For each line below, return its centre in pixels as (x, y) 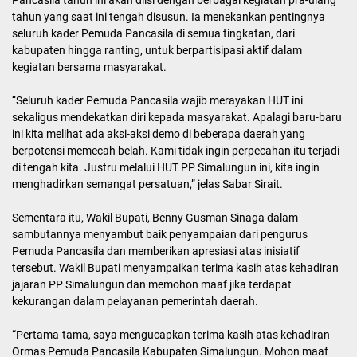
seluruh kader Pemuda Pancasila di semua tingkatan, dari (153, 33)
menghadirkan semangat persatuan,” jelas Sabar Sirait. (147, 184)
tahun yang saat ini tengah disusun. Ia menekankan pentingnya (169, 16)
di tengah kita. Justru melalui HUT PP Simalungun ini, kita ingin (166, 167)
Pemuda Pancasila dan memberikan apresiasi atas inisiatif (156, 251)
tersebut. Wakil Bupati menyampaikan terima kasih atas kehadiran (175, 267)
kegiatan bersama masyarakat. (89, 67)
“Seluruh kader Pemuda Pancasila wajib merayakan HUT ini (157, 100)
